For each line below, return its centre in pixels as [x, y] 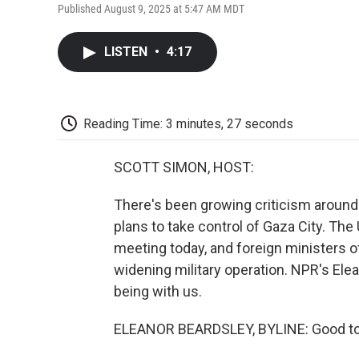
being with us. [158, 292]
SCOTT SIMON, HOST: [184, 167]
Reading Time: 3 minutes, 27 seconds [188, 123]
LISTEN [127, 51]
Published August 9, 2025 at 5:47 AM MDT [151, 8]
